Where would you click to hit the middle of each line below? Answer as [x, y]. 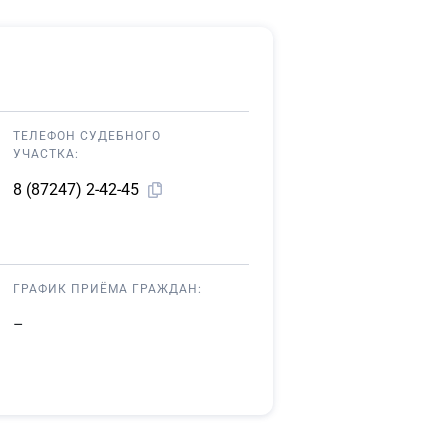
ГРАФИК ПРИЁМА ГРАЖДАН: [107, 289]
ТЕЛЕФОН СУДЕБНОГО [86, 136]
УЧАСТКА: [45, 154]
